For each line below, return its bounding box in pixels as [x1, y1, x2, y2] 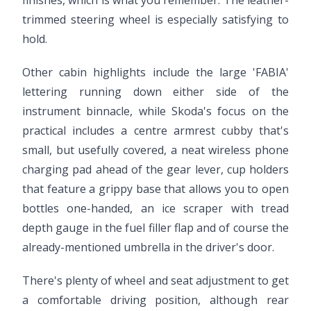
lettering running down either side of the [22, 84, 289, 99]
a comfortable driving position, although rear [22, 292, 289, 308]
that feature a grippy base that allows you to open [22, 181, 289, 196]
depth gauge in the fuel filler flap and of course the [22, 220, 289, 235]
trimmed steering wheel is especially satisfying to [22, 12, 289, 27]
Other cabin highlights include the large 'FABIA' [22, 65, 289, 80]
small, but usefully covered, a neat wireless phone [22, 142, 289, 158]
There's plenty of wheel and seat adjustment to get [22, 273, 289, 288]
